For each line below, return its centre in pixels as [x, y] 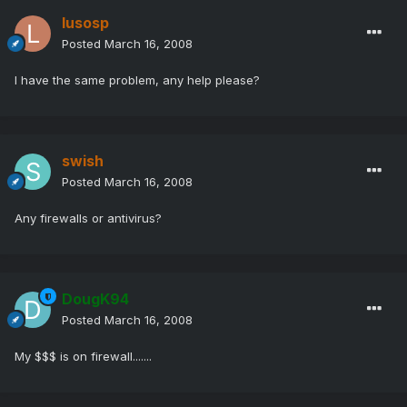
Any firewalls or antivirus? [88, 218]
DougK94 [95, 299]
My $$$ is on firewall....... [83, 357]
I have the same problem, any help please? [137, 80]
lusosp [85, 23]
